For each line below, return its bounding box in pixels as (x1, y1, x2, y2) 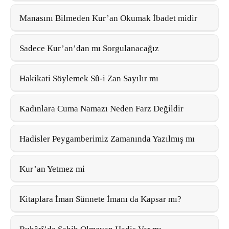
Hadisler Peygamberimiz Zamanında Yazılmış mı (19, 133, 195, 144)
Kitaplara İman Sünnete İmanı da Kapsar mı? (19, 194, 181, 204)
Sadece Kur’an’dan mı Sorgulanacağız (19, 43, 159, 53)
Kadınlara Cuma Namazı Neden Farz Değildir (19, 103, 184, 113)
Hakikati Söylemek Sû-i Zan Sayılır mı (19, 73, 158, 83)
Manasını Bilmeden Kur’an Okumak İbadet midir (19, 13, 197, 23)
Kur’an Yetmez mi (19, 164, 85, 174)
